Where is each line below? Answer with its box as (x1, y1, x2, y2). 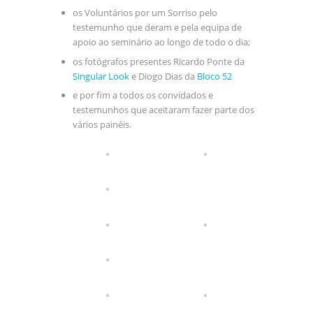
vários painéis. (72, 118, 131, 131)
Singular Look (72, 69, 129, 82)
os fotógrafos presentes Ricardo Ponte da (72, 54, 245, 68)
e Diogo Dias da (129, 69, 197, 82)
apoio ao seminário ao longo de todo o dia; (72, 36, 250, 49)
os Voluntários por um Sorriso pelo (72, 6, 217, 20)
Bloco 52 (196, 69, 232, 82)
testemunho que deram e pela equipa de (72, 21, 242, 34)
